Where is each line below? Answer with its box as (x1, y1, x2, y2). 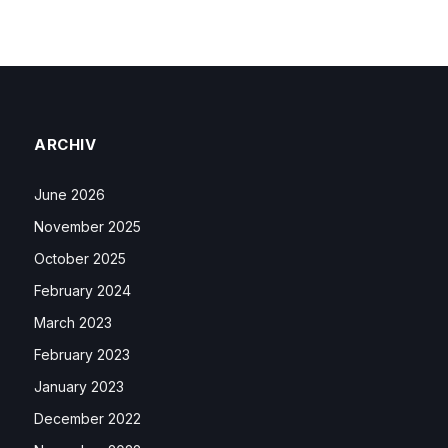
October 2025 (34, 250, 126, 268)
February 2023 (34, 346, 130, 364)
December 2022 (34, 410, 141, 428)
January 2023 (34, 378, 124, 396)
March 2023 (34, 314, 112, 332)
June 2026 (34, 186, 105, 204)
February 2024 (34, 282, 131, 300)
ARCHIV (34, 135, 97, 155)
